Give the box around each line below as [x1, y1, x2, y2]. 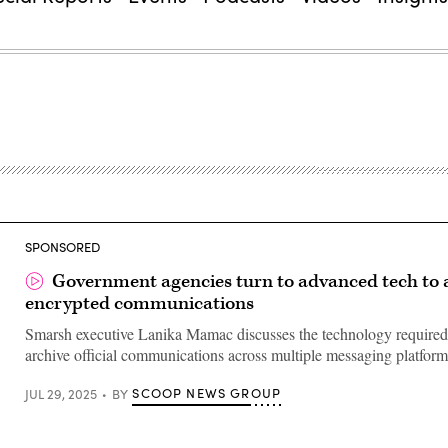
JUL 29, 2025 [25, 384, 97, 403]
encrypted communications [25, 291, 254, 316]
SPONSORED [25, 238, 100, 256]
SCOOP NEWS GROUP [132, 384, 282, 402]
